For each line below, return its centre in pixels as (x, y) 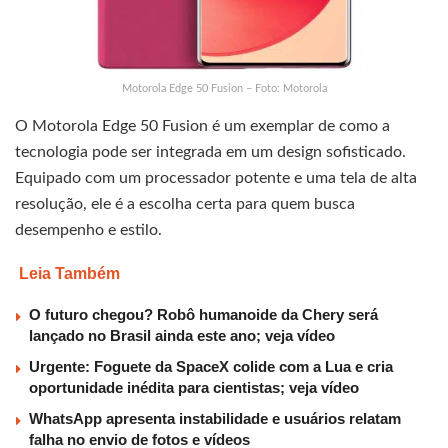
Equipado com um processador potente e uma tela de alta (216, 178)
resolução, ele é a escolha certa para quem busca (185, 204)
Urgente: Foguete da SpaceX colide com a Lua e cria (211, 367)
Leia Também (69, 274)
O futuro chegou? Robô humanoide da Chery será (203, 315)
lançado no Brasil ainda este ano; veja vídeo (182, 336)
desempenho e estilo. (88, 230)
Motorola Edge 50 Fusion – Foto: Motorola (224, 89)
